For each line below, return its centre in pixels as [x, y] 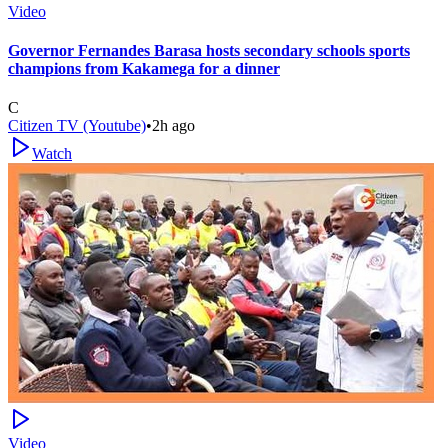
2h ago [173, 126]
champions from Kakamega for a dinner [144, 69]
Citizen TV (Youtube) [77, 126]
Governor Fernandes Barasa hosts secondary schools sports [209, 51]
